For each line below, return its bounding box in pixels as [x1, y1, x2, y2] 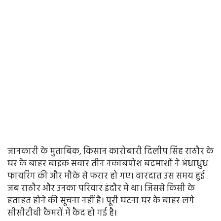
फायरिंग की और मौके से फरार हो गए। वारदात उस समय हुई [7, 169, 205, 184]
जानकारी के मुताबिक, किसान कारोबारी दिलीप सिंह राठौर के [7, 145, 214, 159]
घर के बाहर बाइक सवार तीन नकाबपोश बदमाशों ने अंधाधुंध [7, 157, 208, 172]
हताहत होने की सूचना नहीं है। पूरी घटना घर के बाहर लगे [7, 194, 194, 209]
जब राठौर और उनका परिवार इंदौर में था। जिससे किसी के [7, 182, 195, 196]
